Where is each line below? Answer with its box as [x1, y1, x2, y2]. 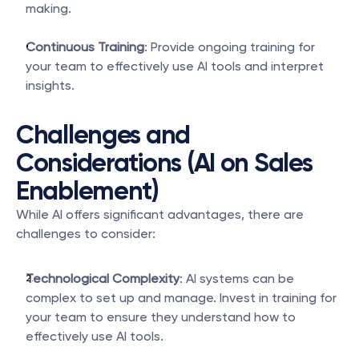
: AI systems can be [179, 271, 294, 286]
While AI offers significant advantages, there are [16, 207, 304, 222]
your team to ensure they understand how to [26, 309, 296, 325]
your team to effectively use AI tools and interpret [26, 58, 324, 74]
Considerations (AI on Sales [16, 147, 313, 178]
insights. [26, 78, 75, 93]
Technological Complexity [26, 271, 179, 286]
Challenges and [16, 119, 191, 150]
